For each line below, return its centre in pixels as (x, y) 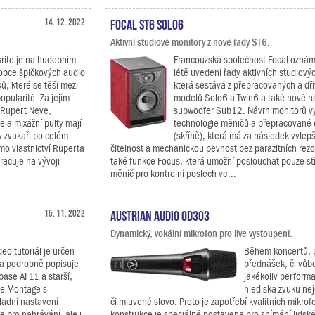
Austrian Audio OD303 (160, 214)
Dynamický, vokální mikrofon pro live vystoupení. (201, 233)
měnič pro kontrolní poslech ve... (173, 174)
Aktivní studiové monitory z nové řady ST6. (190, 42)
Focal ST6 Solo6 (147, 23)
